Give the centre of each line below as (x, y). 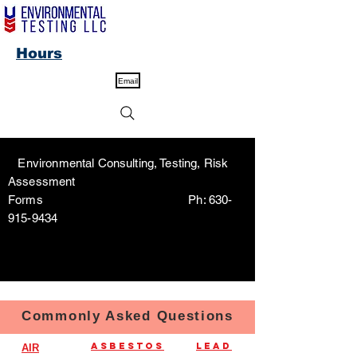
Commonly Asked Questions (127, 316)
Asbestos (127, 346)
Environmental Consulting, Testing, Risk (118, 163)
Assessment (116, 181)
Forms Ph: (108, 200)
